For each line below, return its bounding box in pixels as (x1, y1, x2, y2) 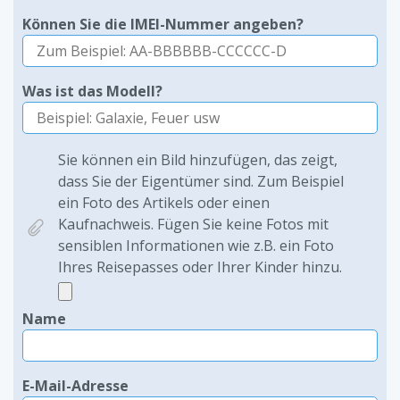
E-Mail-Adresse (22, 376, 129, 396)
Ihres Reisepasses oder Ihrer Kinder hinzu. (58, 257, 342, 277)
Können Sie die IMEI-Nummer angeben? (22, 14, 304, 34)
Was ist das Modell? (22, 81, 162, 101)
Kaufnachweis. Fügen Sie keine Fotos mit (58, 214, 329, 234)
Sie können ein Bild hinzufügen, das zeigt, (58, 150, 337, 170)
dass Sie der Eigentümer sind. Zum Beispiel (58, 171, 344, 191)
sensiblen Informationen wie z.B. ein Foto (58, 236, 334, 255)
